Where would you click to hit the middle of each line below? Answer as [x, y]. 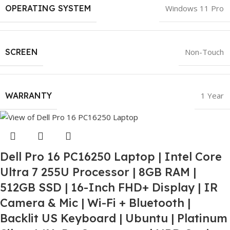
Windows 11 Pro [195, 8]
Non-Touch [204, 52]
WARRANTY [28, 96]
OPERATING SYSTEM [48, 8]
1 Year [212, 96]
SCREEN [22, 52]
